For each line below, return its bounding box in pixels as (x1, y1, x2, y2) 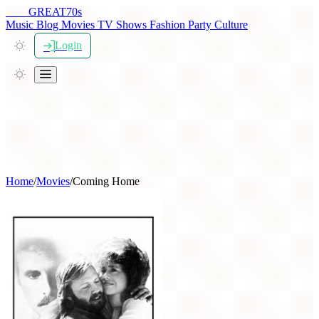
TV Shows (98, 19, 150, 31)
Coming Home (73, 175, 140, 187)
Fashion (150, 19, 188, 31)
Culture (214, 19, 248, 31)
